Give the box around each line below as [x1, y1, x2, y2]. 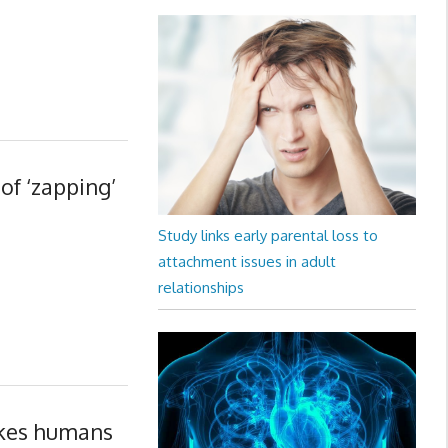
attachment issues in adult [157, 252, 336, 271]
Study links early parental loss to [157, 226, 378, 245]
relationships [157, 278, 244, 297]
